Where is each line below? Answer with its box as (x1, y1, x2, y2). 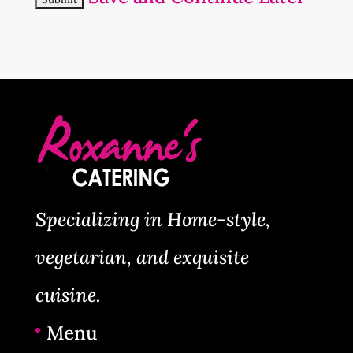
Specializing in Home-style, (35, 207, 270, 232)
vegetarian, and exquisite (35, 245, 249, 269)
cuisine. (35, 283, 101, 307)
